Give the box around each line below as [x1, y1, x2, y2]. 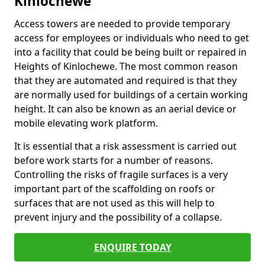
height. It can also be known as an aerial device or [14, 102, 237, 115]
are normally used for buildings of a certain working [14, 88, 248, 101]
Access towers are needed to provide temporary [14, 17, 230, 30]
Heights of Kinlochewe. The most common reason [14, 60, 238, 73]
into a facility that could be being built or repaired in [14, 46, 247, 59]
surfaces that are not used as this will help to [14, 196, 215, 209]
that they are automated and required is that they [14, 74, 237, 87]
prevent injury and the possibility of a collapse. [14, 211, 224, 224]
